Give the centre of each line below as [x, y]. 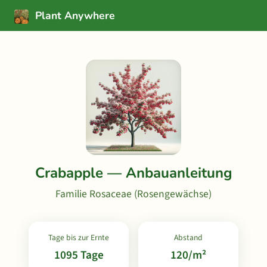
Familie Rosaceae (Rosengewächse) [133, 194]
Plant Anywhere [74, 15]
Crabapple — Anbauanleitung [133, 173]
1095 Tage [79, 255]
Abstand [188, 237]
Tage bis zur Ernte [79, 237]
